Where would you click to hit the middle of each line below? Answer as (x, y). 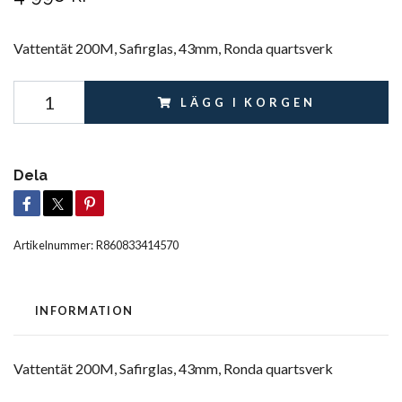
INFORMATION (84, 310)
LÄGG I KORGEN (248, 102)
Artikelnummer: (53, 245)
